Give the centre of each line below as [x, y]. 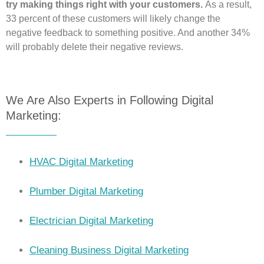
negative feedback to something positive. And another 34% [128, 33]
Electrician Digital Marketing [91, 221]
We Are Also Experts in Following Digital [110, 100]
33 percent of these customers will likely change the [113, 19]
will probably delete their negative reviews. [95, 47]
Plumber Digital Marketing [86, 192]
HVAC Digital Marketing [81, 162]
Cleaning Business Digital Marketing [109, 250]
